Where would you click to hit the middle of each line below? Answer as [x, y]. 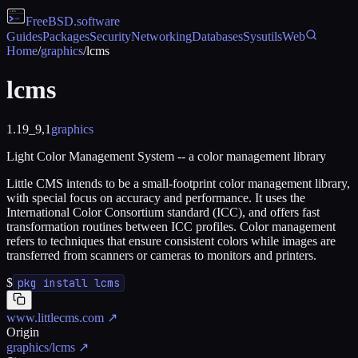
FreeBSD [50, 21]
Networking [161, 36]
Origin [23, 332]
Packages [66, 36]
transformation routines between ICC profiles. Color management [171, 226]
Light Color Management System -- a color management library [166, 156]
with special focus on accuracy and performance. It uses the [156, 197]
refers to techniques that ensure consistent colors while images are [171, 241]
